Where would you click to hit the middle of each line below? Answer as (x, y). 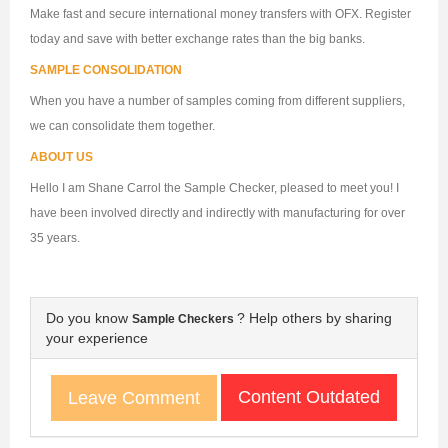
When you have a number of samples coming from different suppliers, (217, 101)
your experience (97, 338)
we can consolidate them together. (122, 126)
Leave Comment (134, 397)
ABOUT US (61, 157)
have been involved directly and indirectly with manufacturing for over (217, 213)
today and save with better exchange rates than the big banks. (197, 39)
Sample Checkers (184, 319)
